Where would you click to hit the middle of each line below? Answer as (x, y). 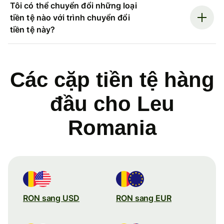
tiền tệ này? (32, 29)
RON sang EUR (144, 198)
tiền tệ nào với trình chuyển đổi (70, 17)
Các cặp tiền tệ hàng (112, 79)
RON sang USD (51, 198)
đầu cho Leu (112, 103)
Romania (112, 127)
